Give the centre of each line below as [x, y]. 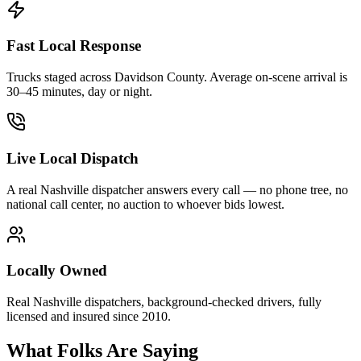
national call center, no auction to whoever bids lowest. [145, 204]
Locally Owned [57, 271]
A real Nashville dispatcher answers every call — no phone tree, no [177, 189]
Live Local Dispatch [73, 158]
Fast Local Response [74, 46]
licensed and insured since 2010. [89, 317]
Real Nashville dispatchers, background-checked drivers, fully [164, 302]
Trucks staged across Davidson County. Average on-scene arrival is [177, 77]
